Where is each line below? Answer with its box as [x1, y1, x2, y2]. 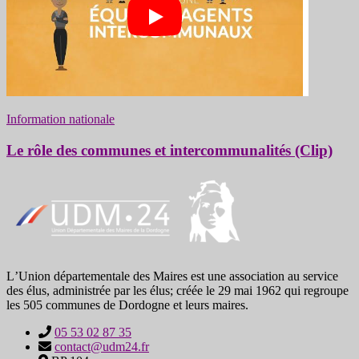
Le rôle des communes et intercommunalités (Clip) [6, 141, 333, 159]
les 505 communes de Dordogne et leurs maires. [6, 298, 248, 313]
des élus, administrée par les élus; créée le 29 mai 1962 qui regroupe [6, 284, 349, 298]
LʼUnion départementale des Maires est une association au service [6, 269, 338, 284]
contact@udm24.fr [54, 340, 149, 354]
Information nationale [6, 111, 115, 126]
